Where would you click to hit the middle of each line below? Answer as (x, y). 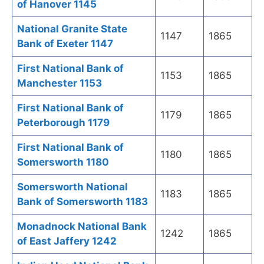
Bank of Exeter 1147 (65, 44)
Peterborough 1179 (63, 123)
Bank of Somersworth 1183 (82, 202)
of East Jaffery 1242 (67, 241)
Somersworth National (72, 187)
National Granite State (72, 29)
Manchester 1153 (60, 83)
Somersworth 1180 (63, 162)
